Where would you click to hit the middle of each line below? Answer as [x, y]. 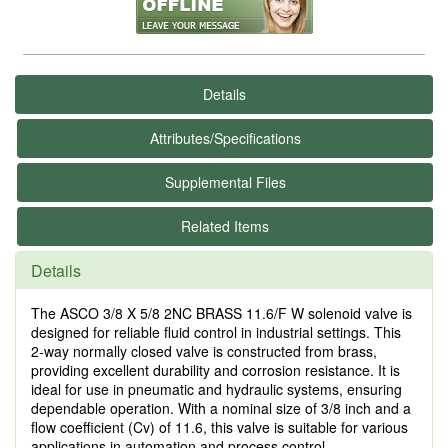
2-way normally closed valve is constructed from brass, [204, 351]
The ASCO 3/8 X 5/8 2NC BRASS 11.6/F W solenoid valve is [221, 313]
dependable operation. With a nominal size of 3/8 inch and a [221, 408]
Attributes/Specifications [225, 138]
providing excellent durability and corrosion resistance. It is [215, 370]
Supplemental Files [225, 182]
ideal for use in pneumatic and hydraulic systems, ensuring [216, 389]
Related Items [225, 226]
